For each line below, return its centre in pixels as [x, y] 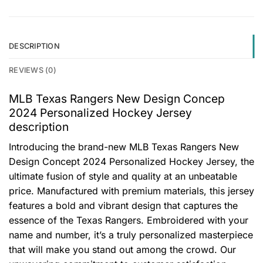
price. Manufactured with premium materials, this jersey [131, 190]
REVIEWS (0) [33, 70]
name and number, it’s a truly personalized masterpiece [131, 235]
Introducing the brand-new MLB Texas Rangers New [124, 146]
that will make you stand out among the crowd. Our [122, 249]
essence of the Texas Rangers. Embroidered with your [129, 220]
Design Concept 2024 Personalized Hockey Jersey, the [131, 161]
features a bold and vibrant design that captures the [123, 205]
